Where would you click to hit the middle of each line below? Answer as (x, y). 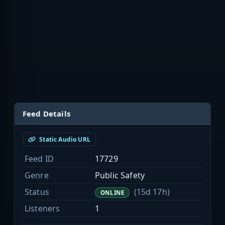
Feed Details (46, 114)
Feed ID (39, 159)
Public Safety (120, 176)
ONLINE (112, 193)
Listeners (42, 209)
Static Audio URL (64, 140)
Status (37, 192)
